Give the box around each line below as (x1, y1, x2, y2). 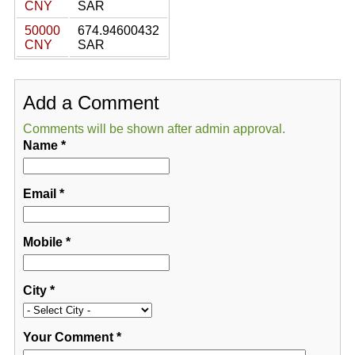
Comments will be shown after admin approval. (22, 122, 285, 136)
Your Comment (22, 330, 113, 344)
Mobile (22, 235, 63, 249)
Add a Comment (22, 92, 159, 113)
